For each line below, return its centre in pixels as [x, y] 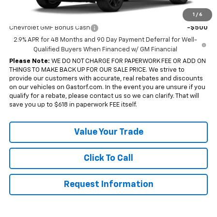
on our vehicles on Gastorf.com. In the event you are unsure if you [107, 87]
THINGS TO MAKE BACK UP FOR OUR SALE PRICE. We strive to [97, 70]
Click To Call [108, 158]
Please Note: [29, 61]
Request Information [108, 184]
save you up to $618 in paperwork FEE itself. [73, 105]
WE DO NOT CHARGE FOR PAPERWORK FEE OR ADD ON [128, 61]
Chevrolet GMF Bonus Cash [49, 28]
